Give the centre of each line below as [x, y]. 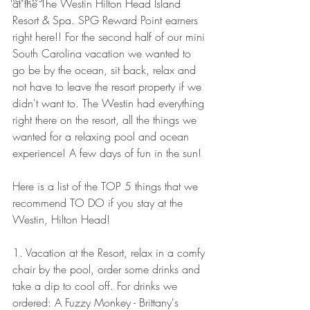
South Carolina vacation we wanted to [103, 53]
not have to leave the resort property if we [109, 86]
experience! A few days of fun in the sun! [109, 153]
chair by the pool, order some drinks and [108, 269]
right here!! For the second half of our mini [110, 37]
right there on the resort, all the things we [106, 120]
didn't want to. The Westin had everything [110, 103]
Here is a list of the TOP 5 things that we [107, 186]
